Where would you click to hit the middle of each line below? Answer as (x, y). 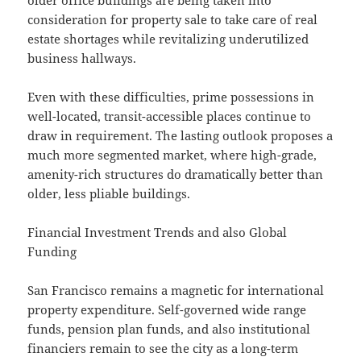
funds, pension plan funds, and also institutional (169, 329)
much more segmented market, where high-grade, (172, 155)
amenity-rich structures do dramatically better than (176, 174)
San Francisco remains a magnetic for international (176, 290)
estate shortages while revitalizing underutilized (168, 39)
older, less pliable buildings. (109, 194)
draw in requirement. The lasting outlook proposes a (180, 136)
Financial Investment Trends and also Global (158, 232)
